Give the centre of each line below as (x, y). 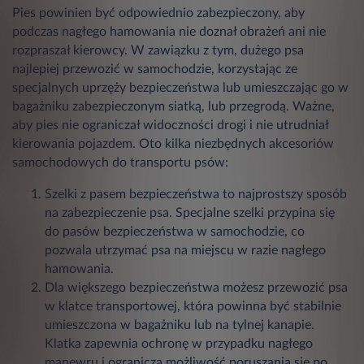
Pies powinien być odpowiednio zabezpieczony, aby (158, 13)
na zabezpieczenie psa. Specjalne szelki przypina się (190, 212)
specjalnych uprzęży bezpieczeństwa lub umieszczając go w (180, 87)
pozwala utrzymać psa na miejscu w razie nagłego (185, 250)
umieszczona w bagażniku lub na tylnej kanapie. (180, 325)
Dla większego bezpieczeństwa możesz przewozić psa (196, 287)
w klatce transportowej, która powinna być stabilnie (193, 306)
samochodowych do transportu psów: (120, 162)
